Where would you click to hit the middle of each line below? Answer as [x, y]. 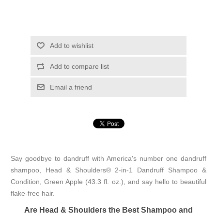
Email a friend [71, 87]
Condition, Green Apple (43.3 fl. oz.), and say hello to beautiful [108, 181]
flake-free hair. [33, 193]
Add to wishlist [71, 45]
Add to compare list [79, 66]
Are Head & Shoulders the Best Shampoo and [108, 209]
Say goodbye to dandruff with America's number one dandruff [108, 158]
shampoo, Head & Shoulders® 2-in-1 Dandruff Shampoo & [108, 170]
